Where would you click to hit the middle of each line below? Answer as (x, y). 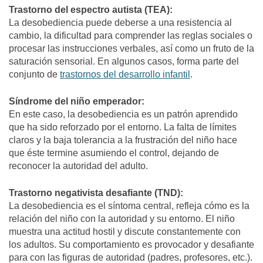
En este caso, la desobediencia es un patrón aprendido (123, 114)
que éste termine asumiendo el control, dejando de (114, 153)
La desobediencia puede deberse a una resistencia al (120, 22)
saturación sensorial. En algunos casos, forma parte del (124, 61)
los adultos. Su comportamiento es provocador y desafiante (131, 244)
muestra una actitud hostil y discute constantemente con (125, 231)
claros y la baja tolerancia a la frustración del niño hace (123, 140)
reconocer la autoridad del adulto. (78, 166)
